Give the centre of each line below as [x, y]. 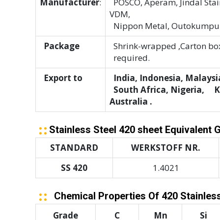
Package [60, 46]
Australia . [131, 102]
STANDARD [74, 148]
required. [130, 58]
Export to [61, 78]
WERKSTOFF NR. [166, 148]
